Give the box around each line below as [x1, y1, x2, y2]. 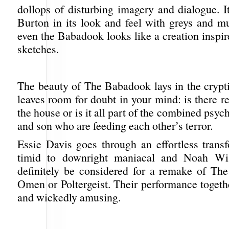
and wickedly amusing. [17, 190, 121, 204]
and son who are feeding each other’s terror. [17, 118, 213, 133]
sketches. [17, 41, 59, 56]
